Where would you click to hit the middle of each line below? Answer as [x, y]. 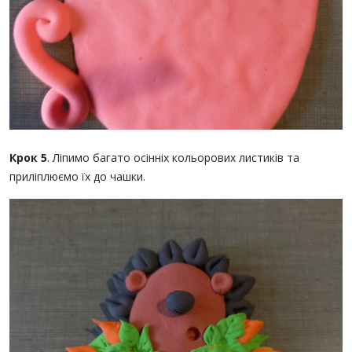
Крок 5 [28, 158]
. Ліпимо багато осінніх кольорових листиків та [173, 158]
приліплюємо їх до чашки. [77, 177]
